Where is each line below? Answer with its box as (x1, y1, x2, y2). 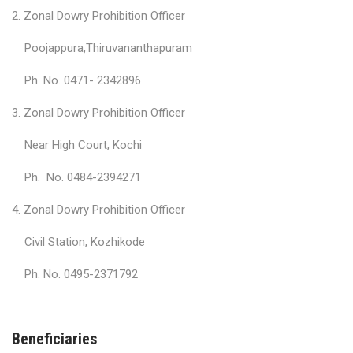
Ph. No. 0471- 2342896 (12, 73, 141, 87)
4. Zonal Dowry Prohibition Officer (12, 203, 185, 217)
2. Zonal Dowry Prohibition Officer (12, 9, 185, 23)
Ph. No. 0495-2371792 (12, 267, 138, 281)
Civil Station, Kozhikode (12, 235, 145, 249)
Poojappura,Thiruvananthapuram (12, 41, 192, 55)
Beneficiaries (12, 329, 98, 348)
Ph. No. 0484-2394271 (12, 170, 141, 184)
